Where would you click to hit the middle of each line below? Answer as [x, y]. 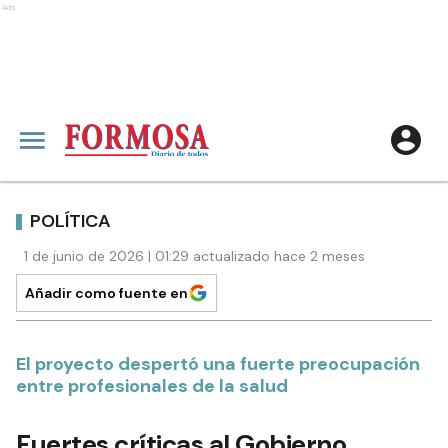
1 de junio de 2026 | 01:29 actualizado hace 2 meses [194, 256]
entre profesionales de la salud [152, 386]
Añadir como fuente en [106, 293]
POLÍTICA [70, 220]
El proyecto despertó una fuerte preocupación [218, 364]
